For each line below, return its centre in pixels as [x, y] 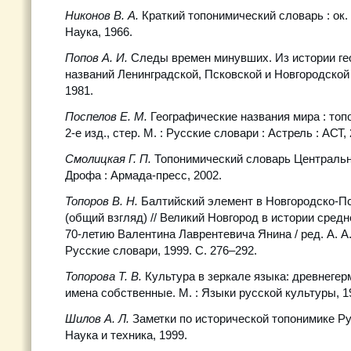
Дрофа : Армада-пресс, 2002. [143, 175]
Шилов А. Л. [97, 318]
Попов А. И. [96, 58]
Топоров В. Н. [103, 201]
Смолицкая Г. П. [108, 159]
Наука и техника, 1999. [126, 335]
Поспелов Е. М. [106, 116]
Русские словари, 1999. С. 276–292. [161, 250]
